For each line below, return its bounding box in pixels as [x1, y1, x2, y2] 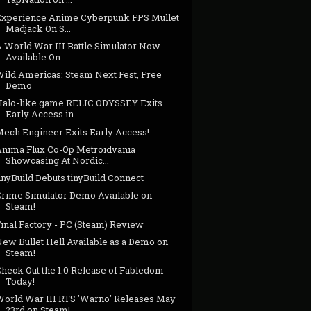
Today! [6, 275, 35, 288]
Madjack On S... [6, 22, 72, 35]
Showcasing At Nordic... [6, 153, 110, 167]
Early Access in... [6, 108, 81, 121]
